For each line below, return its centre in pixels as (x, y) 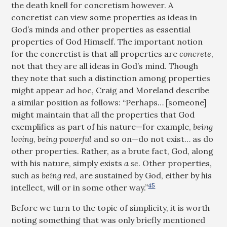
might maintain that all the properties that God (103, 115)
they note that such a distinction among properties (111, 78)
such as (27, 175)
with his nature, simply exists (68, 163)
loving (23, 139)
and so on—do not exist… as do (153, 139)
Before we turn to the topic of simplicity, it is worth (111, 208)
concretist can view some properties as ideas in (104, 17)
